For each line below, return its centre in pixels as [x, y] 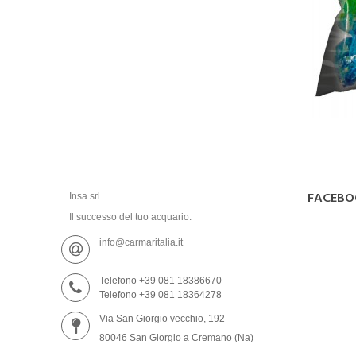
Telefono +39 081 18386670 [161, 281]
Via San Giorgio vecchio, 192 [162, 319]
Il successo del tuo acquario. [130, 217]
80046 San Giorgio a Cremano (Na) [176, 338]
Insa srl [85, 196]
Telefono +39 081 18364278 [161, 295]
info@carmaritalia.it [141, 242]
